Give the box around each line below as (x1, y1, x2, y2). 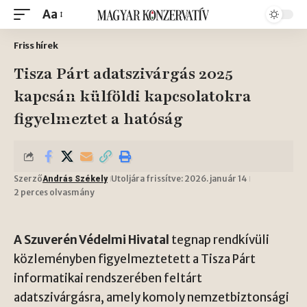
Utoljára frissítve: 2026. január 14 (111, 173, 247, 184)
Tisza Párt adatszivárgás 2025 (14, 63, 233, 84)
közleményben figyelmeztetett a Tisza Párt (14, 251, 256, 267)
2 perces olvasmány (14, 187, 95, 197)
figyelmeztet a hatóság (14, 108, 183, 130)
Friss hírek (14, 40, 58, 51)
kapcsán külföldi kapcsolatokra (14, 86, 251, 107)
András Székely (42, 174, 108, 184)
